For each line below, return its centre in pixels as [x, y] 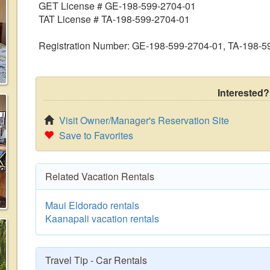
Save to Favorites [96, 135]
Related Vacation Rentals [100, 176]
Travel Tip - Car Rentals [96, 260]
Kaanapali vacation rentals [102, 218]
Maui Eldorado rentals [92, 205]
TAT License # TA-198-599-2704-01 [114, 19]
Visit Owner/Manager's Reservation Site [144, 120]
